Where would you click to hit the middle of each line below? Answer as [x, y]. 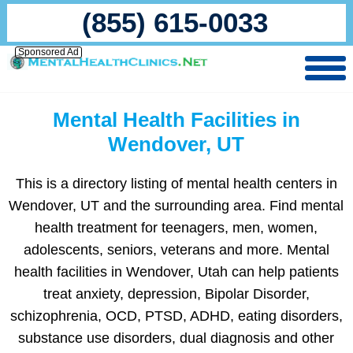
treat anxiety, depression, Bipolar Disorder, [176, 294]
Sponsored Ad [48, 52]
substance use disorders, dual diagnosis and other [176, 338]
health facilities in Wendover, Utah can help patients [176, 272]
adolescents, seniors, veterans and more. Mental [176, 250]
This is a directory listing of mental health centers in [176, 184]
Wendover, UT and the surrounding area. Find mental [176, 206]
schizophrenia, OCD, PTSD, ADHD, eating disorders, [176, 316]
